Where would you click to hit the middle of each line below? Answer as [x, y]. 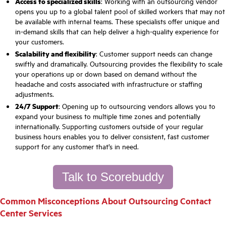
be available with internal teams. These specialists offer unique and [117, 21]
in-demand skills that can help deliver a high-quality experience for [117, 32]
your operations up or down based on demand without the [106, 74]
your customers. [40, 42]
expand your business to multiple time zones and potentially [108, 116]
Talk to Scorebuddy [113, 177]
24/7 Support [37, 106]
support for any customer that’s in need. [77, 147]
